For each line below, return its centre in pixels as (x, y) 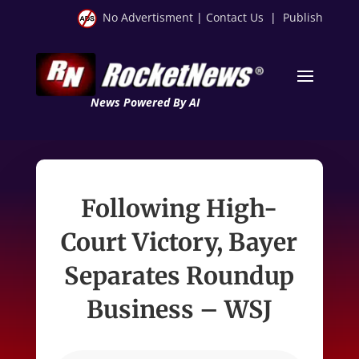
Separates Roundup (179, 275)
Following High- (179, 208)
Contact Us (235, 17)
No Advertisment (148, 17)
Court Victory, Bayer (179, 242)
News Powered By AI (145, 102)
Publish (303, 17)
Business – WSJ (179, 309)
